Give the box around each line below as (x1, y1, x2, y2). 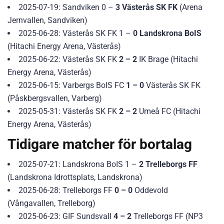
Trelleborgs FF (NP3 (131, 211, 203, 221)
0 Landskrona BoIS (133, 28, 201, 38)
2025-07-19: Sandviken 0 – (18, 2, 115, 12)
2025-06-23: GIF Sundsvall (18, 211, 113, 221)
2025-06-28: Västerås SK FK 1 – (18, 28, 133, 38)
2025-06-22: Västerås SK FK (18, 54, 119, 64)
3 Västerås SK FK (115, 2, 177, 12)
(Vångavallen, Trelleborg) (7, 198, 95, 208)
